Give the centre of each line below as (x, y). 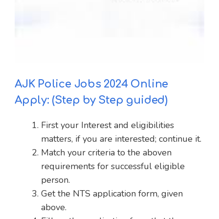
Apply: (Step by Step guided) (91, 100)
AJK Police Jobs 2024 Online (92, 84)
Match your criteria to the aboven (106, 153)
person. (55, 180)
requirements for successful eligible (113, 166)
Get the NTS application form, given (112, 194)
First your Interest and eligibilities (108, 125)
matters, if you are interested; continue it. (121, 139)
